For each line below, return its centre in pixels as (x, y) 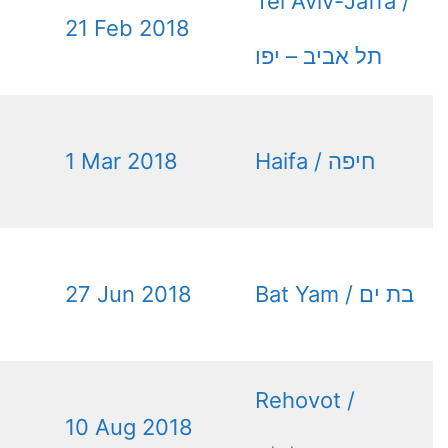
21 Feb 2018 (127, 27)
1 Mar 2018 (121, 160)
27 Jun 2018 (128, 293)
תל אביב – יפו (318, 55)
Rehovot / (305, 399)
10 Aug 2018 (129, 426)
